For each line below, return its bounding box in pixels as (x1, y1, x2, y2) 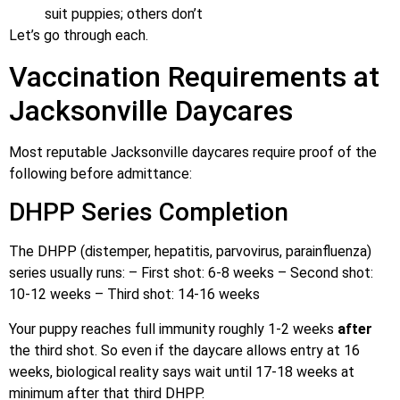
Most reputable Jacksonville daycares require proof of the (9, 143, 377, 161)
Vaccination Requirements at (9, 59, 379, 94)
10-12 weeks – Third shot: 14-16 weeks (9, 286, 260, 304)
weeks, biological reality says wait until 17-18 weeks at (9, 362, 354, 380)
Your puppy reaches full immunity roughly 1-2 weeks (9, 320, 337, 337)
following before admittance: (9, 164, 192, 182)
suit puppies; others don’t (45, 5, 203, 23)
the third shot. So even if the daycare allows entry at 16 (9, 341, 360, 359)
